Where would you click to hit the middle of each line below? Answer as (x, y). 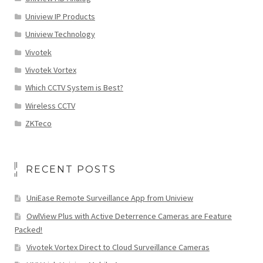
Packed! (29, 229)
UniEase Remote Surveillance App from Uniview (109, 198)
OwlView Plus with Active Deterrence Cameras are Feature (129, 216)
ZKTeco (38, 124)
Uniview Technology (60, 34)
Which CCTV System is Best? (74, 88)
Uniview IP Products (60, 16)
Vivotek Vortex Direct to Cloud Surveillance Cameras (118, 247)
